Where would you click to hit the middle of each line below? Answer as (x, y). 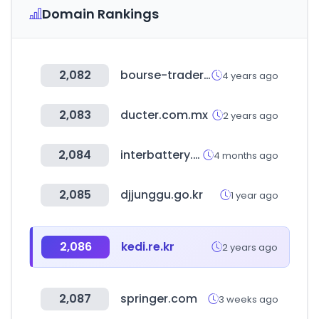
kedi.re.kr (148, 247)
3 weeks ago (249, 299)
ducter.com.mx (164, 115)
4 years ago (250, 75)
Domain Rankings (100, 14)
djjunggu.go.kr (162, 195)
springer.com (159, 299)
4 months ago (246, 155)
